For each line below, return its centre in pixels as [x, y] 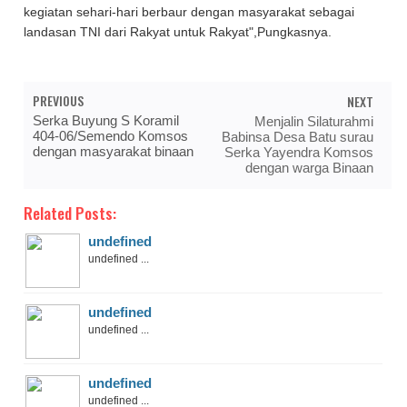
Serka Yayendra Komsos [298, 153]
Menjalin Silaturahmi [313, 122]
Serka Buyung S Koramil [106, 121]
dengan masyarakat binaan [114, 152]
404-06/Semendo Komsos [111, 136]
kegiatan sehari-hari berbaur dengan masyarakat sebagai [189, 12]
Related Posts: [70, 213]
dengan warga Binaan [309, 168]
